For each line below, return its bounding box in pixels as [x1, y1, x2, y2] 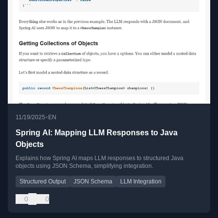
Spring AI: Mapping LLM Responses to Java [16, 128, 178, 137]
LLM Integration [120, 178, 162, 185]
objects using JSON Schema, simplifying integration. [16, 162, 153, 169]
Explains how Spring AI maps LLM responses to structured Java [16, 154, 183, 162]
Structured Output [19, 178, 66, 185]
